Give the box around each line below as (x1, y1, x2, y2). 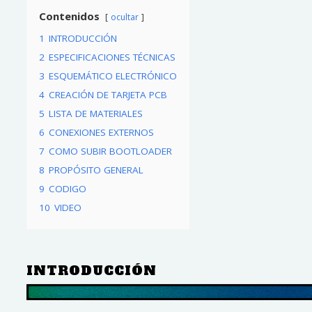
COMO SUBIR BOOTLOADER (48, 144, 172, 157)
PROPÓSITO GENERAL (48, 163, 143, 176)
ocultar (110, 10, 139, 23)
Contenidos (38, 8, 100, 23)
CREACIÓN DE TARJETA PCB (48, 88, 167, 101)
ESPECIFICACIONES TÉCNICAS (48, 50, 175, 63)
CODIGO (48, 182, 86, 195)
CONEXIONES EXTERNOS (48, 125, 154, 139)
